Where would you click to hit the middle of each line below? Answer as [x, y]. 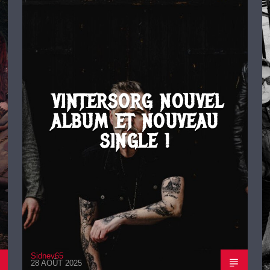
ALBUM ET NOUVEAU [135, 121]
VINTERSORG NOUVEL [138, 101]
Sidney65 [47, 256]
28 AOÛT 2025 [56, 263]
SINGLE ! [135, 141]
